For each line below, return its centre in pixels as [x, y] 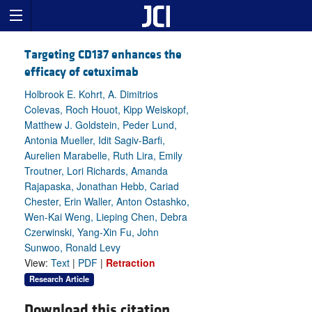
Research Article [59, 279]
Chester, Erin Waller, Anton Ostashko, [107, 202]
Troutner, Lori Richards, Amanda [96, 171]
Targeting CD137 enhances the [103, 55]
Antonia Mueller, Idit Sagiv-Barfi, [95, 140]
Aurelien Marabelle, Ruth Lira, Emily [103, 156]
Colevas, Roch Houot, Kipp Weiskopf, [107, 110]
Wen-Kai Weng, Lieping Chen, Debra [106, 217]
